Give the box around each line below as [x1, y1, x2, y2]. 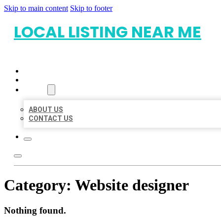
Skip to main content [4, 4, 68, 12]
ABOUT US [29, 106, 63, 113]
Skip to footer [70, 4, 112, 12]
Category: [4, 176, 75, 194]
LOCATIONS [24, 76, 63, 84]
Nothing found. [4, 205, 66, 216]
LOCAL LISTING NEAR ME [14, 21, 201, 43]
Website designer [75, 176, 189, 194]
